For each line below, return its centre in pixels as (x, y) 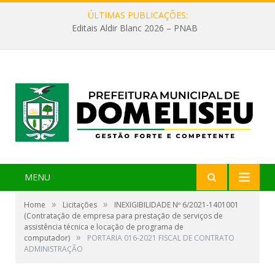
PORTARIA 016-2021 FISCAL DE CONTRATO (161, 238)
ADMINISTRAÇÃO (53, 249)
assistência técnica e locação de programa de (104, 227)
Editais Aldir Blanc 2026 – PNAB (134, 28)
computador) (47, 238)
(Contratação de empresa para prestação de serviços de (123, 216)
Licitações (80, 205)
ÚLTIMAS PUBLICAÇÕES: (137, 15)
